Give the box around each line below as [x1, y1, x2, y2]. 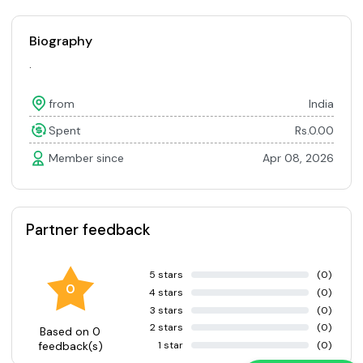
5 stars [149, 268, 183, 282]
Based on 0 [40, 323, 101, 339]
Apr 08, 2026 [263, 150, 334, 165]
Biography [29, 32, 92, 50]
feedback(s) [37, 338, 103, 353]
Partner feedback [25, 220, 151, 241]
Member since [49, 150, 124, 165]
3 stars [150, 303, 183, 317]
